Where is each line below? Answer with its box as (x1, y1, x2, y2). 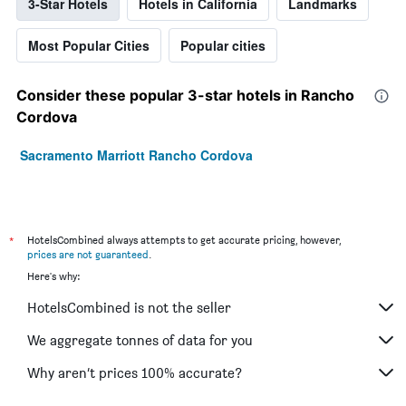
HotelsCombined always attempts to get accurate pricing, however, (27, 233, 341, 247)
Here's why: (27, 269, 80, 284)
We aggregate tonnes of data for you (27, 331, 253, 349)
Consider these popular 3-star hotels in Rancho (16, 86, 354, 105)
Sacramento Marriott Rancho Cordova (20, 146, 253, 165)
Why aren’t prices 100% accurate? (27, 363, 242, 382)
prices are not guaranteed (27, 247, 149, 262)
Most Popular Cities (28, 36, 150, 55)
